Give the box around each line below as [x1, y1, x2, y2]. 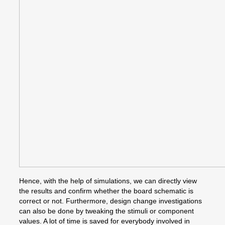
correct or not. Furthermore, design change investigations [19, 196, 202, 205]
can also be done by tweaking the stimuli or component [19, 206, 194, 215]
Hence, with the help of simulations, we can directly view [19, 176, 197, 185]
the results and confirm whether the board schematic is [19, 186, 193, 195]
